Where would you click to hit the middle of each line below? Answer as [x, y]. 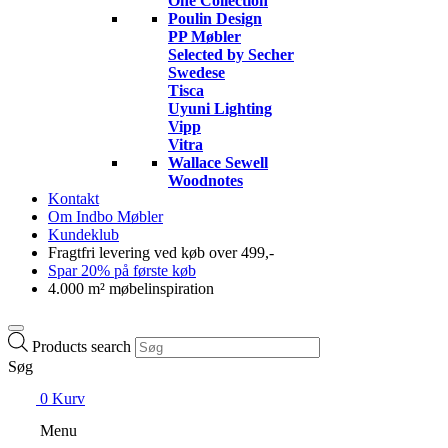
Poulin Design [215, 19]
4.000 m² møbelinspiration [131, 289]
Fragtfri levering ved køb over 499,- [161, 253]
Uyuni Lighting [220, 109]
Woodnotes [205, 181]
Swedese [196, 73]
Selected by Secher [231, 55]
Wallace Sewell [218, 163]
